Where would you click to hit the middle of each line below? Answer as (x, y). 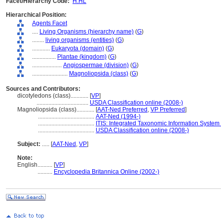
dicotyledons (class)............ (54, 96)
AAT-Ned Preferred (122, 110)
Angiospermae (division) (96, 65)
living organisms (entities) (80, 40)
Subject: (29, 144)
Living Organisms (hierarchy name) (87, 32)
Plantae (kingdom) (82, 57)
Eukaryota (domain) (78, 48)
